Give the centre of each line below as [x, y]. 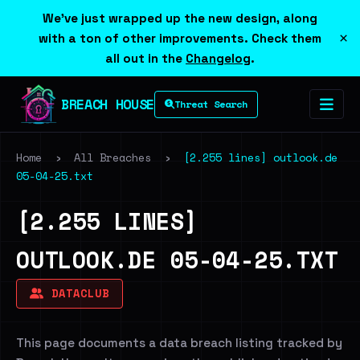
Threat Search [211, 104]
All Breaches [112, 157]
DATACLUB [77, 293]
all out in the [145, 58]
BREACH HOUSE [108, 104]
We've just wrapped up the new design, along [180, 18]
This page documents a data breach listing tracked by [179, 343]
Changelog [218, 58]
